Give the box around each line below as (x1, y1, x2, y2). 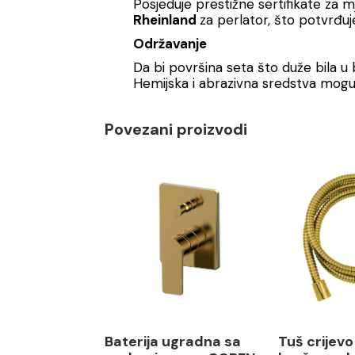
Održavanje (133, 35, 207, 52)
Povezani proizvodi (105, 119, 247, 139)
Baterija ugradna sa (105, 332, 241, 351)
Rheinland (133, 11, 197, 29)
